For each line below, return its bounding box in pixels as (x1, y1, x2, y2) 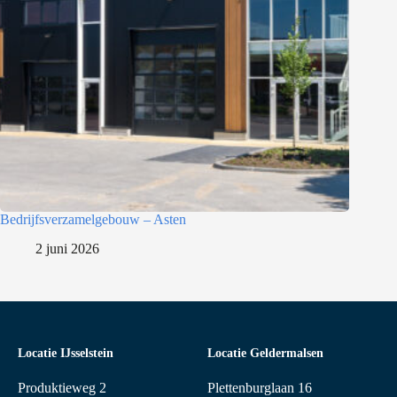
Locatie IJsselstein (18, 346, 113, 360)
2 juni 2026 (35, 241, 99, 256)
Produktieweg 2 (18, 379, 106, 395)
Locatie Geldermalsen (207, 346, 323, 360)
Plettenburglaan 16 (207, 379, 312, 395)
